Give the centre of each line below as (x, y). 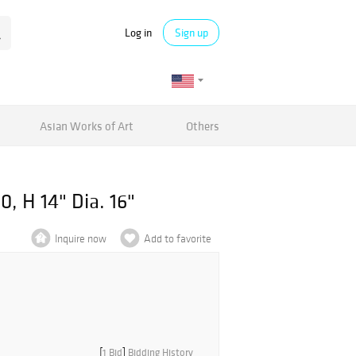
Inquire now (81, 239)
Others (202, 126)
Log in (138, 32)
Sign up (191, 33)
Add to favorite (178, 239)
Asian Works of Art (87, 126)
